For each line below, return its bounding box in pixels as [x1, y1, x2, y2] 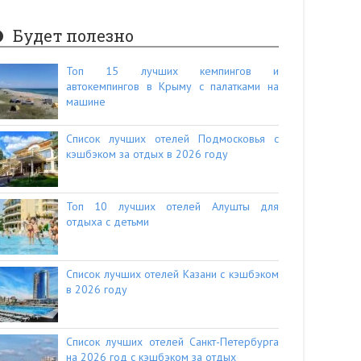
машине [66, 94, 106, 110]
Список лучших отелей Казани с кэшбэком [66, 267, 279, 282]
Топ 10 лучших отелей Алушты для [66, 199, 279, 214]
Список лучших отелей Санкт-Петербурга [66, 334, 279, 350]
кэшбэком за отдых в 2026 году [66, 147, 228, 162]
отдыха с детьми [66, 214, 149, 230]
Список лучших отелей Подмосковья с [66, 131, 279, 147]
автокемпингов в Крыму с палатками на [66, 79, 279, 94]
